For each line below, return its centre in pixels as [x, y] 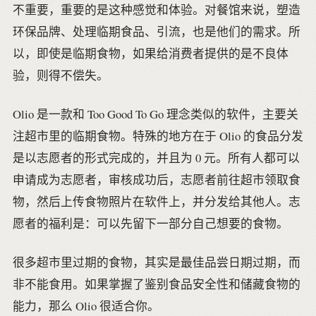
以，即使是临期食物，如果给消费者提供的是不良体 [150, 54]
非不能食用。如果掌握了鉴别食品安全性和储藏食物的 [156, 284]
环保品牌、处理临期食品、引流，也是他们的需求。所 [156, 32]
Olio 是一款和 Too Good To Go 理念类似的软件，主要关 [155, 114]
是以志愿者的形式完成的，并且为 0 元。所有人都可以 [156, 157]
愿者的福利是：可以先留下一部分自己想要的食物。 [150, 223]
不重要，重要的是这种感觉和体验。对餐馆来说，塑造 [156, 10]
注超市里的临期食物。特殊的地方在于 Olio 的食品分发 [158, 135]
